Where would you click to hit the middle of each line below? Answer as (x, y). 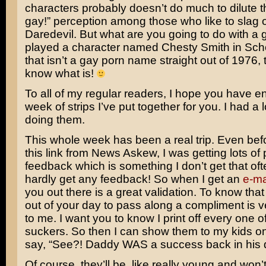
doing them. (55, 120)
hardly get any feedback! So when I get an (134, 179)
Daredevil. (50, 34)
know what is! (61, 73)
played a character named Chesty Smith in (134, 47)
